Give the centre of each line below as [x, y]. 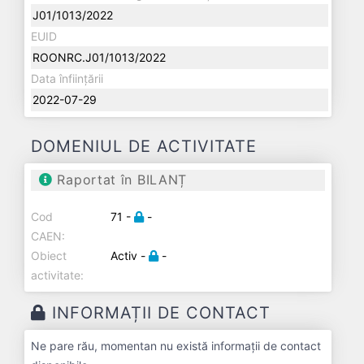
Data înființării [67, 78]
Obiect [49, 256]
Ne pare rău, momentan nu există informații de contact [176, 346]
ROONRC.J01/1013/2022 [99, 57]
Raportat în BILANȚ [120, 180]
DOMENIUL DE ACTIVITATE [144, 146]
